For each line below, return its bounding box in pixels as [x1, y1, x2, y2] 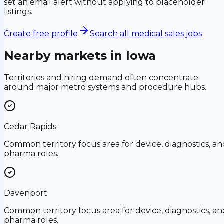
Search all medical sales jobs [90, 29, 202, 39]
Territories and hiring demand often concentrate [4, 72, 198, 82]
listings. [4, 7, 32, 17]
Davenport [4, 188, 47, 198]
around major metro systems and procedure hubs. [4, 82, 206, 92]
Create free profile [4, 29, 78, 39]
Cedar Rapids [4, 121, 56, 131]
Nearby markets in [4, 48, 126, 63]
